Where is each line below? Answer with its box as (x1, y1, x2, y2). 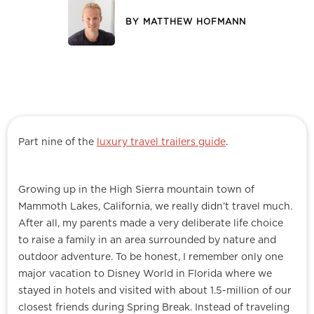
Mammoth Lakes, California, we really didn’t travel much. (18, 202, 292, 212)
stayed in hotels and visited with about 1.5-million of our (18, 286, 292, 296)
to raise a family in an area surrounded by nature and (18, 235, 276, 246)
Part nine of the (18, 137, 97, 148)
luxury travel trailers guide (97, 137, 226, 148)
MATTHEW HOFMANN (143, 18, 247, 27)
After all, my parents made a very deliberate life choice (18, 219, 283, 229)
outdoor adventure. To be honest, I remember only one (18, 252, 283, 263)
